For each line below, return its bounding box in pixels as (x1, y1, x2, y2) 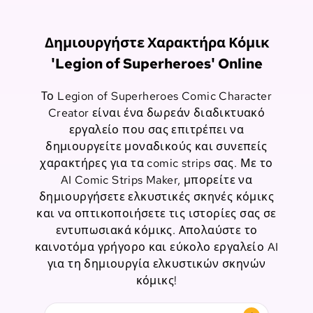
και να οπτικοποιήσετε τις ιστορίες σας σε (36, 206, 277, 221)
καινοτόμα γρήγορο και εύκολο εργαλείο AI (34, 240, 279, 254)
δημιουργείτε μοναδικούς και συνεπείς (45, 139, 268, 154)
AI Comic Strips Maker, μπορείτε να (60, 173, 253, 187)
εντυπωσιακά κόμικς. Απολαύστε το (55, 223, 258, 238)
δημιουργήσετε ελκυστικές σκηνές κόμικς (38, 189, 275, 204)
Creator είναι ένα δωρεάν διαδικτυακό (48, 105, 265, 120)
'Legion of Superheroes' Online (50, 54, 263, 73)
